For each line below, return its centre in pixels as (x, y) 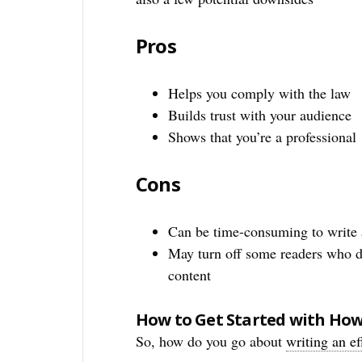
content (189, 275)
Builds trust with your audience (259, 115)
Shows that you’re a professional (262, 137)
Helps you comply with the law (259, 93)
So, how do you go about (210, 341)
